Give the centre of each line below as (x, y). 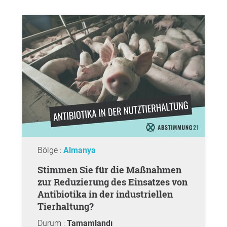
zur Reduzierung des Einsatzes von (112, 182)
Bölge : (50, 150)
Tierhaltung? (66, 206)
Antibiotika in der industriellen (105, 194)
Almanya (80, 150)
